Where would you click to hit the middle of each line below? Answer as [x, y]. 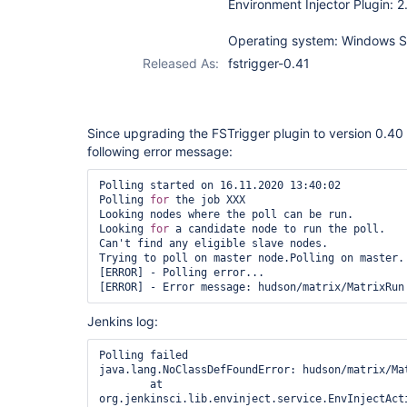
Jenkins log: [123, 321]
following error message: [160, 151]
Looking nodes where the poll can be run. [226, 214]
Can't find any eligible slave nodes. [213, 243]
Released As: [181, 63]
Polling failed [144, 355]
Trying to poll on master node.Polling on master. [252, 258]
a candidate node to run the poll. [277, 229]
